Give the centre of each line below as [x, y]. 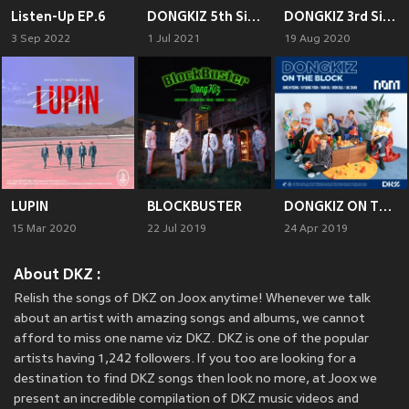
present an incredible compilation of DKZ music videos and [186, 400]
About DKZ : [58, 275]
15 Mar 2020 [44, 230]
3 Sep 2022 [41, 39]
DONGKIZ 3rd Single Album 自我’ [388, 16]
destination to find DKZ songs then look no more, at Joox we [195, 380]
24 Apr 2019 [315, 230]
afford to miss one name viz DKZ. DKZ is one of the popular [191, 340]
